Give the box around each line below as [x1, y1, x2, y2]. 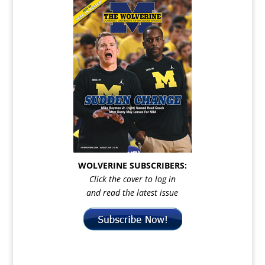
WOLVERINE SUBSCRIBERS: [77, 160, 187, 171]
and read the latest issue [86, 187, 179, 198]
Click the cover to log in [89, 173, 176, 185]
